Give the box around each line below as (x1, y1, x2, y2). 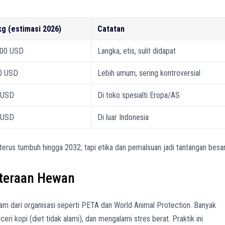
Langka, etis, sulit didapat (97, 46, 176, 56)
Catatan (97, 24, 125, 34)
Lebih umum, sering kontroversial (97, 68, 201, 78)
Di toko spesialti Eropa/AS (97, 90, 180, 100)
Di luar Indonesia (97, 112, 149, 122)
